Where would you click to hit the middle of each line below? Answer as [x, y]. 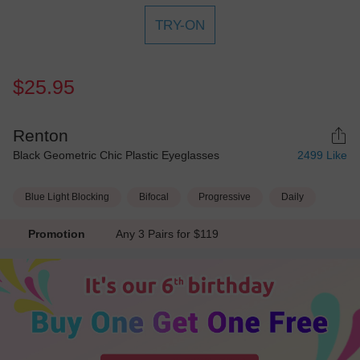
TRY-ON [180, 25]
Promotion [56, 234]
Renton [41, 136]
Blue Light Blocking [67, 197]
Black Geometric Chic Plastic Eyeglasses [116, 155]
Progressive [225, 197]
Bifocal [154, 197]
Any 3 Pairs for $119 [171, 234]
